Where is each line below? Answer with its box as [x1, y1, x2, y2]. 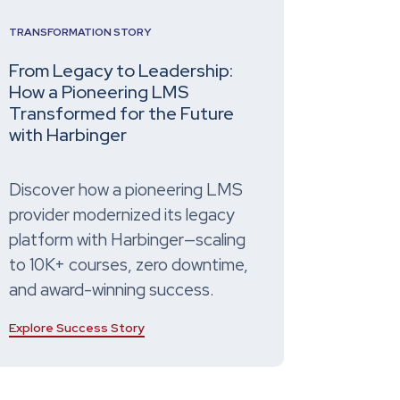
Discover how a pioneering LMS [9, 179, 243, 202]
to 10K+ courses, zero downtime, [9, 254, 248, 277]
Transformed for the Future [9, 102, 234, 126]
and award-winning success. [9, 279, 214, 302]
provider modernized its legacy [9, 204, 235, 227]
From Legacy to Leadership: [9, 59, 233, 83]
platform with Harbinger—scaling [9, 229, 246, 252]
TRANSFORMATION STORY [9, 25, 151, 40]
